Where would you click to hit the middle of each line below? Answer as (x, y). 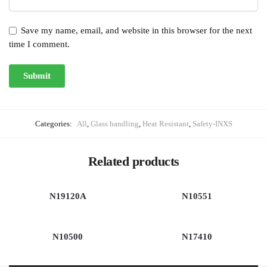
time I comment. (39, 44)
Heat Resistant (165, 123)
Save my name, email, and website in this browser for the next (136, 31)
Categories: (54, 123)
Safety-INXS (212, 123)
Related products (133, 162)
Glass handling (114, 123)
